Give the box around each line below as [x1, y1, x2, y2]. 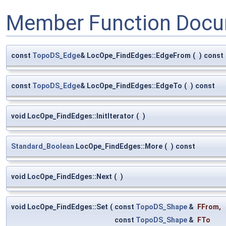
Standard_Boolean [11, 142, 74, 151]
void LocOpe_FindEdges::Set [11, 203, 108, 211]
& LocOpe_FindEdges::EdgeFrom [80, 51, 191, 60]
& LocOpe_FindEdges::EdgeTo [80, 82, 182, 90]
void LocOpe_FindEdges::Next [11, 173, 112, 181]
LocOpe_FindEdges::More [74, 142, 162, 151]
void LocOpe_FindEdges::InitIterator [11, 112, 134, 121]
